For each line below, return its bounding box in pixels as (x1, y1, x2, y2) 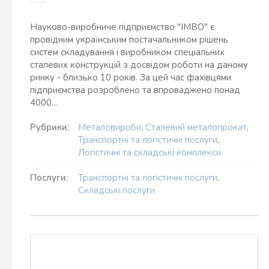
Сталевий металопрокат (145, 121, 247, 133)
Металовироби (78, 121, 141, 133)
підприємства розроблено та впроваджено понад (30, 84, 240, 96)
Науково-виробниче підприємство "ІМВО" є (30, 21, 214, 33)
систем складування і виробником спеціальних (30, 46, 225, 58)
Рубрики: (30, 121, 69, 133)
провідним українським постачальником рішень (30, 34, 228, 46)
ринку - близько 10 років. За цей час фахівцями (30, 71, 231, 83)
